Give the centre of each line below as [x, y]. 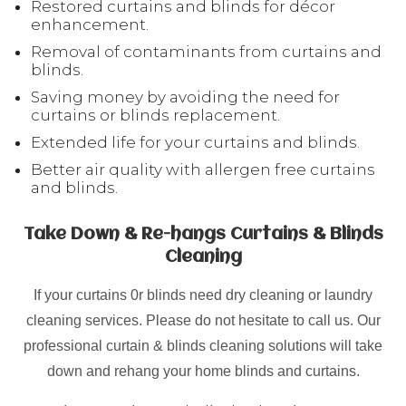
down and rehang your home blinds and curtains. [203, 371]
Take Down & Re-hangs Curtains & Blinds [203, 234]
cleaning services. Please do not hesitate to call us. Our [203, 320]
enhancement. [90, 24]
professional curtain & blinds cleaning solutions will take [203, 345]
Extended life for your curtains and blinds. [195, 142]
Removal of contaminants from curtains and [206, 51]
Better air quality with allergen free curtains [203, 169]
